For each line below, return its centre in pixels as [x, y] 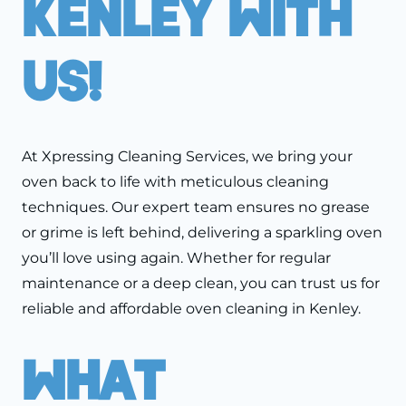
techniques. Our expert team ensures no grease [196, 207]
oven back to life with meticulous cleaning [175, 181]
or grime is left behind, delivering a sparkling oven [202, 232]
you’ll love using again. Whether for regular [176, 257]
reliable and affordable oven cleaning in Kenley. [191, 308]
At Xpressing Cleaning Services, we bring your [187, 156]
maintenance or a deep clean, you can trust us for [201, 283]
